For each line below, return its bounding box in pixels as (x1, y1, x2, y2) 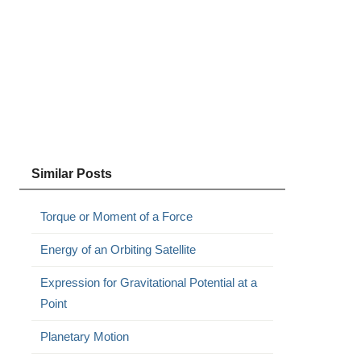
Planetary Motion (39, 330, 129, 343)
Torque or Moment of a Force (39, 210, 193, 223)
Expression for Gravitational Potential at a (39, 276, 257, 289)
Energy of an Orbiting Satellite (39, 243, 196, 256)
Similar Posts (31, 167, 112, 180)
